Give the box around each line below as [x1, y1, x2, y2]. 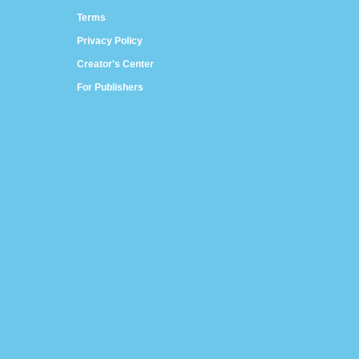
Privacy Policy [77, 35, 143, 46]
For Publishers [77, 82, 143, 93]
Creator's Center [77, 58, 154, 70]
